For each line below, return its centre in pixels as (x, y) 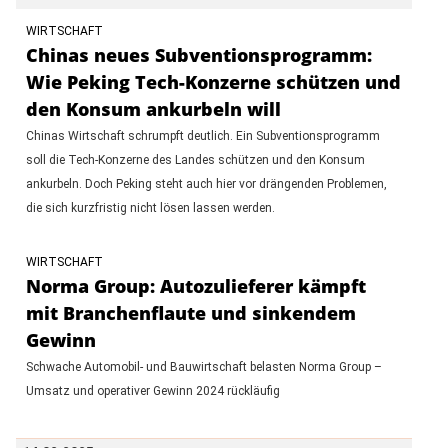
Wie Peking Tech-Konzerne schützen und (213, 81)
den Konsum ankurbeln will (153, 108)
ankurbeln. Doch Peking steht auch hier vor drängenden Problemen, (206, 183)
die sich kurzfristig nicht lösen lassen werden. (150, 207)
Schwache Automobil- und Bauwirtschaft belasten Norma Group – (203, 366)
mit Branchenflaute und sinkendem (190, 312)
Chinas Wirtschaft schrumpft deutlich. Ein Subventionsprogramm (202, 135)
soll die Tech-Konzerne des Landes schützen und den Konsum (195, 159)
